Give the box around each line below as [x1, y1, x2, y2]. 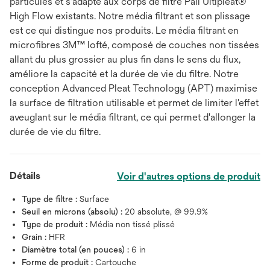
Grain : [22, 232, 49, 242]
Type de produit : [22, 219, 90, 230]
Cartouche [95, 257, 136, 268]
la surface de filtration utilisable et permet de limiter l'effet [10, 97, 259, 109]
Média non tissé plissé [90, 219, 175, 230]
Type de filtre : [22, 194, 80, 204]
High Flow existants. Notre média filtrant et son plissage [10, 10, 250, 22]
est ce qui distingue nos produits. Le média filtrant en [10, 25, 239, 37]
